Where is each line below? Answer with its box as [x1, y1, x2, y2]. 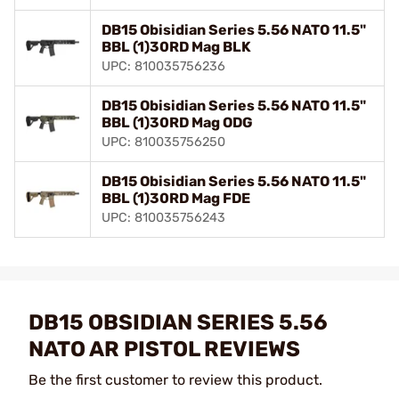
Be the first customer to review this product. [28, 370, 322, 388]
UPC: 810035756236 [102, 58, 225, 74]
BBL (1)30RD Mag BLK [102, 37, 251, 55]
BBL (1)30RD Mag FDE [102, 189, 250, 207]
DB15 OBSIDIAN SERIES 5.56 [28, 309, 328, 335]
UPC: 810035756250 [102, 134, 225, 150]
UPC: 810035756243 [102, 209, 225, 225]
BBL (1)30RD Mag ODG [102, 113, 253, 131]
